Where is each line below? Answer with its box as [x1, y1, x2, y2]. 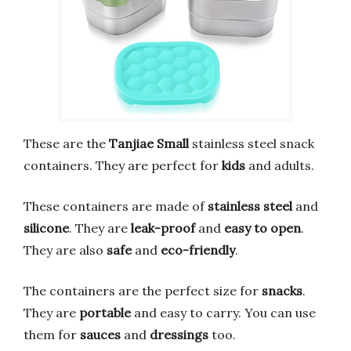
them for [24, 327, 80, 343]
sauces [80, 327, 121, 343]
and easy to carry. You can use [131, 305, 316, 321]
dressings [150, 327, 208, 343]
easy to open [224, 220, 301, 237]
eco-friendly [161, 242, 235, 259]
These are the [24, 136, 109, 152]
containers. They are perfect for [24, 157, 222, 174]
